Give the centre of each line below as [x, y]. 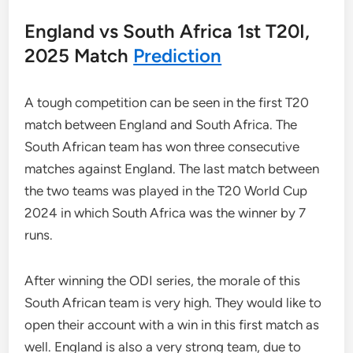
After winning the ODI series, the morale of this [163, 281]
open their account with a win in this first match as [172, 325]
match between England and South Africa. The [161, 124]
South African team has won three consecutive [162, 147]
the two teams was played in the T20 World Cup [166, 191]
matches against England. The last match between [172, 169]
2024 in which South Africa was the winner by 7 [165, 213]
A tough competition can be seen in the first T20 [167, 102]
